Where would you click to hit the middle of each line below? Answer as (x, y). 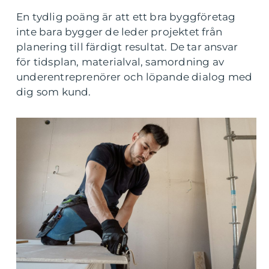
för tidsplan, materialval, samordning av (120, 62)
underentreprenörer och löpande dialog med (134, 77)
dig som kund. (54, 92)
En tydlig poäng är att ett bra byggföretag (126, 17)
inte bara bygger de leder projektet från (119, 32)
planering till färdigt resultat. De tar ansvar (127, 47)
